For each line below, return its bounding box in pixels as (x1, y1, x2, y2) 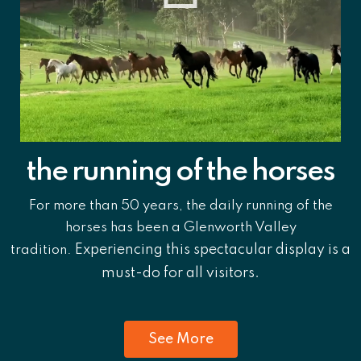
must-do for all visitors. (102, 265, 259, 280)
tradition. (10, 243, 75, 257)
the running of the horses (27, 156, 334, 186)
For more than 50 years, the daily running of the (28, 198, 333, 213)
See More (147, 331, 214, 346)
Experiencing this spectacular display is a (75, 242, 351, 257)
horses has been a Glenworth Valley (64, 220, 297, 234)
